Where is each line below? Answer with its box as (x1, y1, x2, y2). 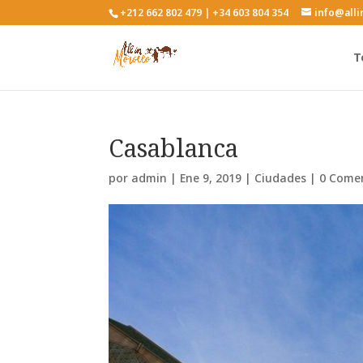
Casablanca (109, 131, 239, 164)
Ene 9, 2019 (180, 170, 242, 186)
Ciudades (254, 170, 307, 186)
